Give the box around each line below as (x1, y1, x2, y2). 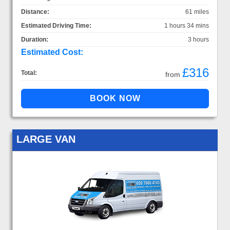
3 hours (188, 35, 209, 43)
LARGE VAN (16, 133, 75, 145)
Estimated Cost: (21, 47, 83, 56)
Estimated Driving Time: (21, 22, 91, 29)
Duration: (21, 35, 48, 43)
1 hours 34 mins (164, 22, 209, 29)
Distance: (21, 8, 49, 15)
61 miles (185, 8, 209, 15)
